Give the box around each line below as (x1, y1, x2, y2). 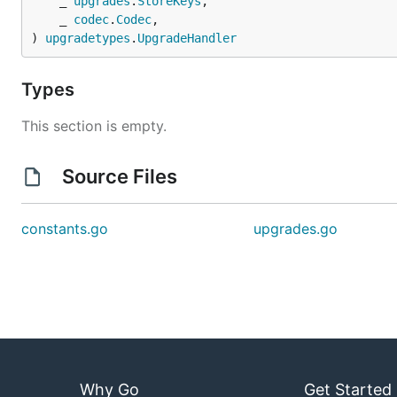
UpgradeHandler (137, 31, 237, 45)
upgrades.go (253, 220, 339, 237)
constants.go (21, 220, 108, 237)
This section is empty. (21, 117, 167, 135)
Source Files (57, 165, 182, 188)
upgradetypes (45, 31, 130, 45)
